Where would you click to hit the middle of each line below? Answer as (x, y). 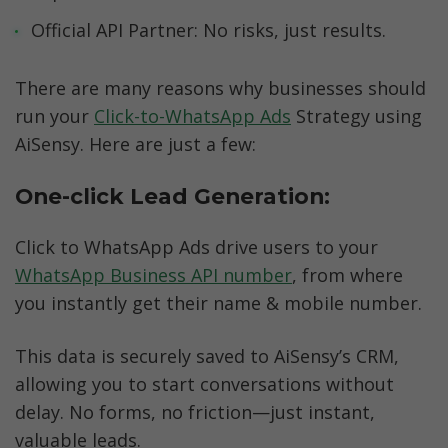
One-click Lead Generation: (175, 195)
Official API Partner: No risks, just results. (208, 29)
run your (54, 116)
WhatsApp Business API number (153, 275)
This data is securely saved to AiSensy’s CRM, (207, 356)
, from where (347, 275)
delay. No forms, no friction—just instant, (195, 412)
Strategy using (356, 116)
